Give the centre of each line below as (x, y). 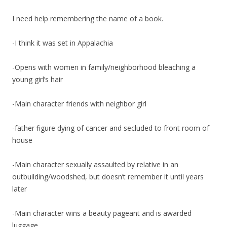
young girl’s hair (37, 80)
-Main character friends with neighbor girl (79, 104)
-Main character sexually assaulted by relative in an (95, 165)
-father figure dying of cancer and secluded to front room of (111, 128)
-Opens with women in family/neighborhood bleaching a (104, 67)
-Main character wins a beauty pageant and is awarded (102, 213)
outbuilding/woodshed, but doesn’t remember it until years (108, 177)
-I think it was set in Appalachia (63, 43)
